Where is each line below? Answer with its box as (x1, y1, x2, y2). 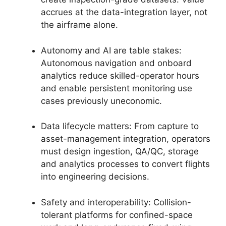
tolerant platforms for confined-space (41, 209, 193, 220)
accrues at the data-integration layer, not (41, 7, 207, 17)
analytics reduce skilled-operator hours (41, 70, 199, 81)
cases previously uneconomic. (41, 95, 162, 106)
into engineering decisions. (41, 172, 149, 182)
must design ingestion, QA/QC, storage (41, 146, 199, 156)
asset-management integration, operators (41, 134, 210, 144)
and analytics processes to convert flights (41, 159, 210, 169)
